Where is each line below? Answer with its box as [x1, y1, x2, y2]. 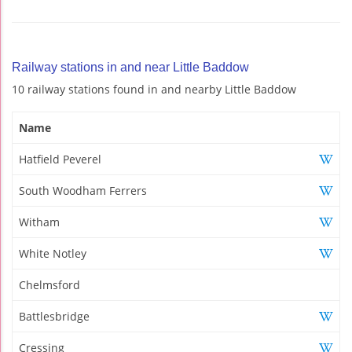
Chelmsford [19, 277, 80, 292]
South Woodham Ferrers [19, 182, 147, 198]
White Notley [19, 245, 86, 261]
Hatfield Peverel [19, 151, 101, 167]
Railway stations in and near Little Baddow [12, 60, 249, 74]
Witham [19, 214, 60, 229]
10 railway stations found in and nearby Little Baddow [12, 81, 296, 97]
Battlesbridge [19, 308, 90, 324]
